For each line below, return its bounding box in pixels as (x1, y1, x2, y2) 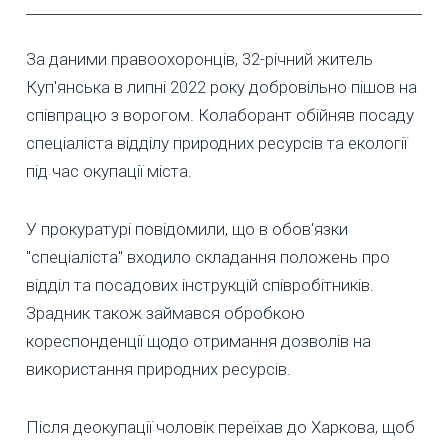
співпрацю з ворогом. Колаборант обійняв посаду (26, 104, 414, 125)
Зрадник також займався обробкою (26, 302, 305, 323)
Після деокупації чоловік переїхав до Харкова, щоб (26, 416, 415, 437)
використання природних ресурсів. (26, 358, 291, 379)
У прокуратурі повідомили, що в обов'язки (26, 218, 348, 239)
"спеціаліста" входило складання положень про (26, 246, 390, 267)
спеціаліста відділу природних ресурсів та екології (26, 132, 407, 153)
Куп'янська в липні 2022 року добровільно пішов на (26, 76, 417, 97)
